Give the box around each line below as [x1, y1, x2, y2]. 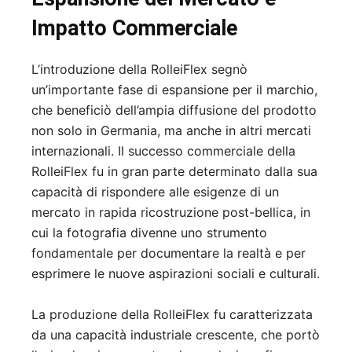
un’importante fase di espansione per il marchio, [31, 82, 317, 98]
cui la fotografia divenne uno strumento [31, 225, 267, 241]
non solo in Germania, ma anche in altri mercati [31, 123, 311, 139]
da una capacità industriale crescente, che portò [31, 327, 320, 343]
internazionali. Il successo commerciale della [31, 143, 295, 159]
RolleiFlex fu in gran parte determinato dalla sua [31, 163, 317, 180]
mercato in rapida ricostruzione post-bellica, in [31, 204, 310, 221]
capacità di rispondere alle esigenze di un [31, 184, 279, 200]
